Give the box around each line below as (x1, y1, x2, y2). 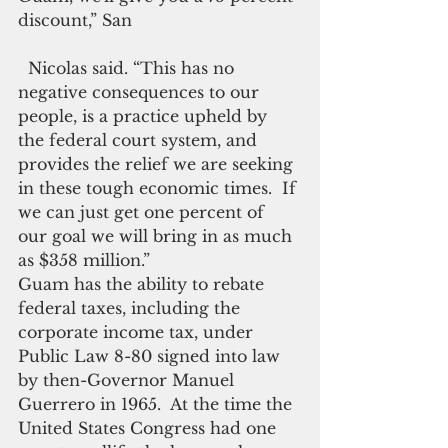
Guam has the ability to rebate (18, 274, 269, 294)
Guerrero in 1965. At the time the (18, 394, 297, 414)
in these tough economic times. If (18, 178, 301, 198)
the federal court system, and (18, 130, 262, 150)
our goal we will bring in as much (18, 226, 297, 246)
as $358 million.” (18, 250, 150, 270)
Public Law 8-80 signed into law (18, 346, 285, 366)
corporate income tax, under (18, 322, 258, 342)
